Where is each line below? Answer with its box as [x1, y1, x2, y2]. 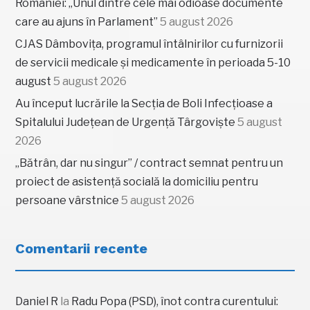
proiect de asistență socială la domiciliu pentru [15, 174, 259, 188]
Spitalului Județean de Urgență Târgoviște [15, 115, 236, 129]
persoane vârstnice [15, 193, 120, 207]
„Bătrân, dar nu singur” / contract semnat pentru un [15, 156, 284, 170]
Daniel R [15, 294, 59, 308]
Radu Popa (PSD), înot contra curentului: [71, 294, 279, 308]
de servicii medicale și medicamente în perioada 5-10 [15, 55, 291, 69]
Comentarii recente [15, 239, 148, 257]
